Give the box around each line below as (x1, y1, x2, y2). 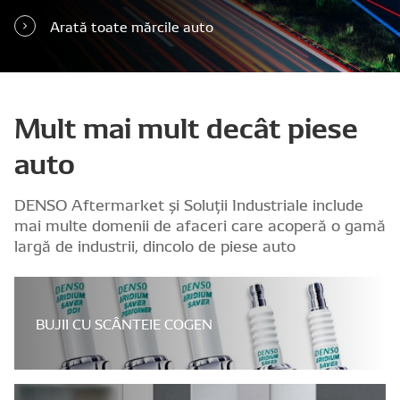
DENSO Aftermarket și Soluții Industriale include (14, 191, 363, 215)
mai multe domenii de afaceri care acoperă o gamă (14, 212, 386, 236)
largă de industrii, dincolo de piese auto (14, 232, 296, 256)
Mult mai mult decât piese (14, 104, 358, 146)
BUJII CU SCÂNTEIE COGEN (36, 312, 212, 333)
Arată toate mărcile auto (50, 15, 213, 36)
